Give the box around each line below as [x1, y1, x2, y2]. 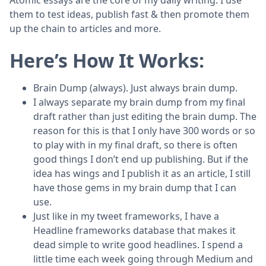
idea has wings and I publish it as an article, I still [33, 166, 251, 180]
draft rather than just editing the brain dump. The [33, 109, 256, 123]
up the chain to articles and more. [9, 21, 161, 35]
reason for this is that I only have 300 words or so [33, 123, 255, 137]
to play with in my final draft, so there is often [33, 138, 237, 151]
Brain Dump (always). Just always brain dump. [33, 81, 237, 94]
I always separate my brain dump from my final [33, 95, 245, 109]
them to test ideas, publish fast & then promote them [9, 7, 249, 21]
